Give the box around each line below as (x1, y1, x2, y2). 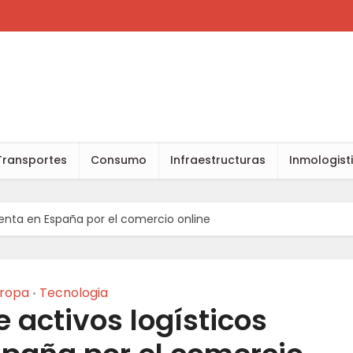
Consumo (91, 152, 147, 168)
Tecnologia (39, 284, 108, 302)
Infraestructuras (170, 152, 266, 168)
